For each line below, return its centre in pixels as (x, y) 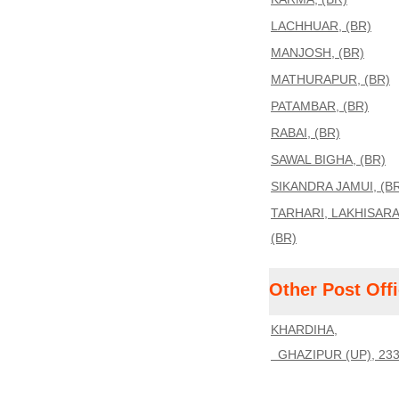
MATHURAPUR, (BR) (330, 79)
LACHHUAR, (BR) (321, 26)
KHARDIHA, (304, 330)
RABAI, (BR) (305, 133)
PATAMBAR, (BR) (320, 106)
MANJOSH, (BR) (318, 53)
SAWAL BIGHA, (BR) (328, 159)
